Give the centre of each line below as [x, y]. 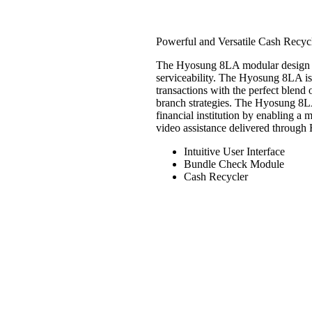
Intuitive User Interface [234, 151]
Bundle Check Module [234, 164]
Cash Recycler [216, 176]
